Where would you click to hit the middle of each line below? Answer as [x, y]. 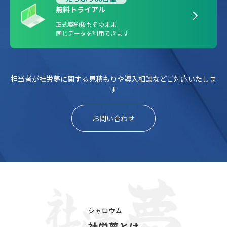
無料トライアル [81, 9]
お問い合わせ [113, 118]
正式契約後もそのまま [86, 24]
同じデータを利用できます [92, 33]
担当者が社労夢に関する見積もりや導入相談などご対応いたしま [113, 78]
